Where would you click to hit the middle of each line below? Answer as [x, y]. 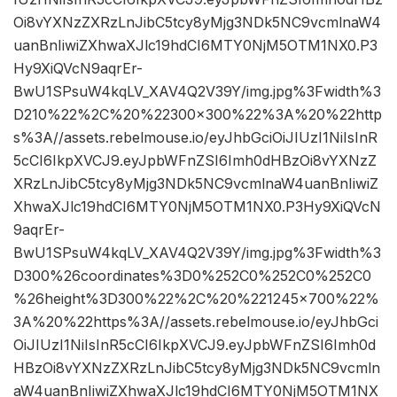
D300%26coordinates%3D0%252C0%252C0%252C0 [192, 276]
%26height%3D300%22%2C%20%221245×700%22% [196, 299]
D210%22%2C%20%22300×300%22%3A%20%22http [198, 115]
